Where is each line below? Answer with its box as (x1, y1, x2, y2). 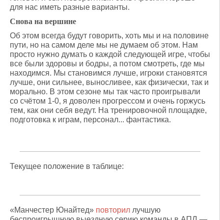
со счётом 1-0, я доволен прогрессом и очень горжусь (10, 97, 205, 105)
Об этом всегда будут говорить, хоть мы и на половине (10, 31, 209, 40)
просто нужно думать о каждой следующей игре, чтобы (10, 50, 210, 58)
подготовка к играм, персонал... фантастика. (10, 115, 171, 124)
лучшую (130, 206, 161, 214)
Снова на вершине (10, 17, 76, 26)
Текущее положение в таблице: (10, 162, 124, 170)
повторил (96, 206, 130, 214)
